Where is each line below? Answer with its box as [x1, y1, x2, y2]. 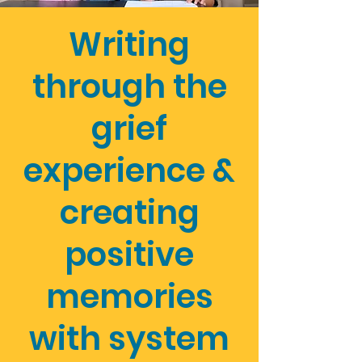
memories [45, 274, 213, 319]
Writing [69, 22, 190, 67]
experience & [23, 148, 235, 193]
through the [32, 64, 227, 109]
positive [65, 232, 194, 277]
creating [59, 190, 200, 235]
